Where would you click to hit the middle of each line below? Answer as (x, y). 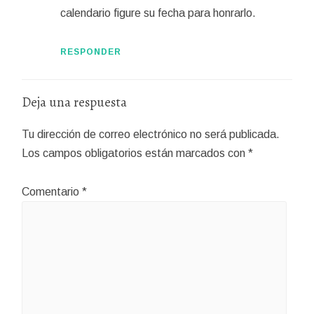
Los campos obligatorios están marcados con (135, 153)
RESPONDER (90, 52)
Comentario (52, 191)
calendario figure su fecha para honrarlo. (158, 13)
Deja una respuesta (75, 103)
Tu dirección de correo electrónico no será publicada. (151, 135)
